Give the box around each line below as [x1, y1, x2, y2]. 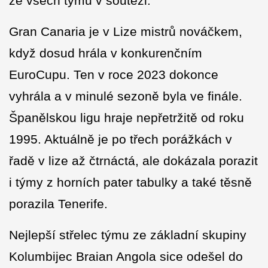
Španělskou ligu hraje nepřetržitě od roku [9, 111, 244, 125]
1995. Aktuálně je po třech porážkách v [9, 132, 232, 147]
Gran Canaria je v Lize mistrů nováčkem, [9, 25, 242, 39]
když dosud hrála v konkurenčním [9, 46, 202, 60]
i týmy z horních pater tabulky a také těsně [9, 175, 252, 190]
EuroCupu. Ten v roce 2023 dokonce [9, 68, 218, 82]
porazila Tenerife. [9, 197, 108, 211]
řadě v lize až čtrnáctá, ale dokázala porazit [9, 154, 258, 168]
